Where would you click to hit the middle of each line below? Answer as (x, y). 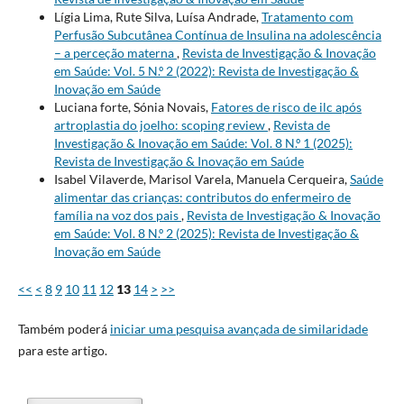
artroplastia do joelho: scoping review (161, 124)
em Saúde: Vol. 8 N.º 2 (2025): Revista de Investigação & (206, 233)
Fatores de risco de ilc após (286, 106)
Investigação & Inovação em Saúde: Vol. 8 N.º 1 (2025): (203, 142)
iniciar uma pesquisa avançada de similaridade (239, 328)
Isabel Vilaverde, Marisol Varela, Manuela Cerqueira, (202, 179)
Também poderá (64, 328)
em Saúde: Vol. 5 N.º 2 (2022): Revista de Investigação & (206, 70)
